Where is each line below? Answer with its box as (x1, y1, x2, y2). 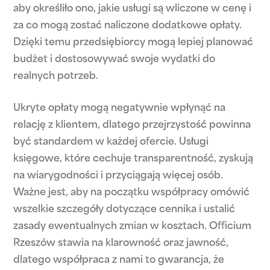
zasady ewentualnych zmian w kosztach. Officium (13, 222, 252, 231)
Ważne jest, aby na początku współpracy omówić (13, 188, 250, 198)
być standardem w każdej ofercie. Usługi (13, 137, 209, 147)
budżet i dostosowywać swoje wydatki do (13, 55, 216, 64)
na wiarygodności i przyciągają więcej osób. (13, 171, 224, 181)
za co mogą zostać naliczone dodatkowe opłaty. (13, 21, 242, 31)
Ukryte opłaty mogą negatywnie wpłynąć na (13, 104, 226, 113)
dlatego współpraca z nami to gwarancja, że (13, 256, 225, 265)
